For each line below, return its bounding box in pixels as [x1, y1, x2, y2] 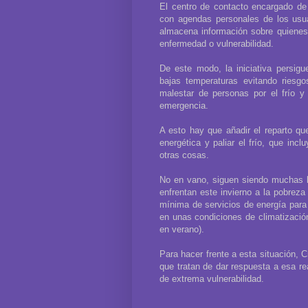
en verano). [159, 223, 204, 234]
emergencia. [159, 100, 208, 111]
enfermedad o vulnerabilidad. [159, 38, 274, 49]
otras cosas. [159, 149, 209, 160]
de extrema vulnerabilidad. [159, 273, 264, 284]
